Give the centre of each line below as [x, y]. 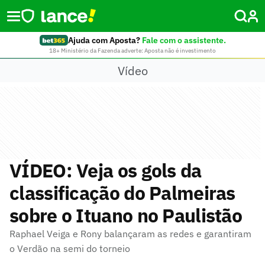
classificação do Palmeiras [122, 193]
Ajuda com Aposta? [104, 40]
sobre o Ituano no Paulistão [126, 215]
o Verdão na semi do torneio [70, 248]
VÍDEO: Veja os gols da [106, 170]
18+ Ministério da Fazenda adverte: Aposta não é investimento [132, 51]
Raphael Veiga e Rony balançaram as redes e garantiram [130, 234]
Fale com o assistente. [184, 40]
